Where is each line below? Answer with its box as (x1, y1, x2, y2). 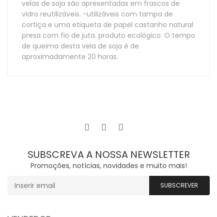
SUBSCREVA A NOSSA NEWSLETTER (27, 148, 190, 161)
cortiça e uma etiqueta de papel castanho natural (22, 20, 193, 30)
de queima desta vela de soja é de (22, 41, 139, 51)
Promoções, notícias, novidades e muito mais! (30, 161, 187, 170)
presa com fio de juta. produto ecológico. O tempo (22, 31, 195, 40)
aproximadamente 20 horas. (22, 52, 118, 62)
